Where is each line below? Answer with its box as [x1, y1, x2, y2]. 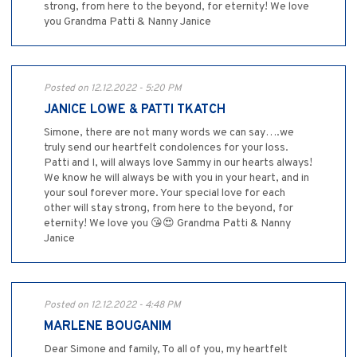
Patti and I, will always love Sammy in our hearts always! [44, 156, 312, 171]
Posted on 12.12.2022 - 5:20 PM [44, 82, 182, 96]
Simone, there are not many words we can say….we [44, 126, 294, 140]
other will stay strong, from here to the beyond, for [44, 202, 293, 216]
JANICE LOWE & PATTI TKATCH [44, 102, 226, 119]
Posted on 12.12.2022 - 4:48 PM [44, 299, 181, 312]
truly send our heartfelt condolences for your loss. [44, 141, 288, 155]
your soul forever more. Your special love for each [44, 186, 285, 201]
